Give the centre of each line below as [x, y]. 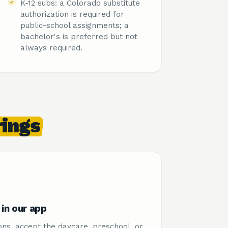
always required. [51, 48]
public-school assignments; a [75, 25]
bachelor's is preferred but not [79, 37]
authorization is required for [72, 14]
